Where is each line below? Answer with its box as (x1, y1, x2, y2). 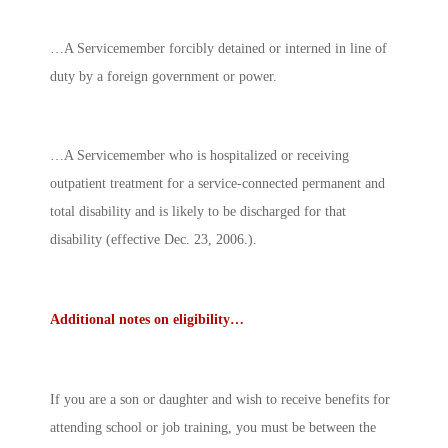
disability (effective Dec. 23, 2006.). (50, 232, 257, 248)
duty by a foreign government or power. (50, 68, 277, 84)
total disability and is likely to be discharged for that (50, 204, 346, 220)
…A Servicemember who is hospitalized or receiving (50, 148, 349, 164)
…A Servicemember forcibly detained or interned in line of (50, 40, 387, 56)
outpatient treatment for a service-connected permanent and (50, 176, 385, 192)
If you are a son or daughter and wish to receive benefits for (50, 392, 390, 408)
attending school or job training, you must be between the (50, 420, 376, 436)
